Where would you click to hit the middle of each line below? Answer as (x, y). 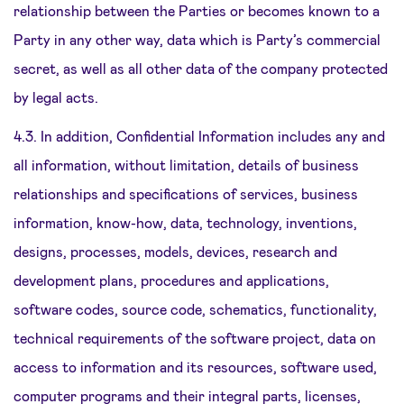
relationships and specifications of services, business (186, 193)
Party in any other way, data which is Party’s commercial (197, 39)
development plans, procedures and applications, (171, 280)
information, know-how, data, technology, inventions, (185, 222)
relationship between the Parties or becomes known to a (197, 10)
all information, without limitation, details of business (186, 165)
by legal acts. (56, 97)
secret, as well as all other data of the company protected (201, 68)
